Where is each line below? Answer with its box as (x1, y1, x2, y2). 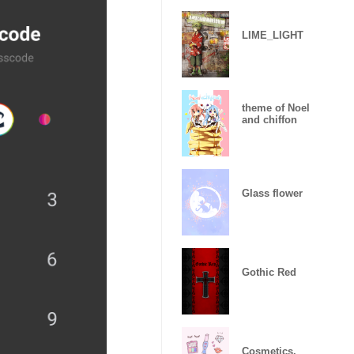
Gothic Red (242, 265, 296, 278)
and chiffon (242, 114, 297, 126)
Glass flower (242, 186, 303, 199)
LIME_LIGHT (242, 28, 303, 41)
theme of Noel (242, 102, 310, 114)
